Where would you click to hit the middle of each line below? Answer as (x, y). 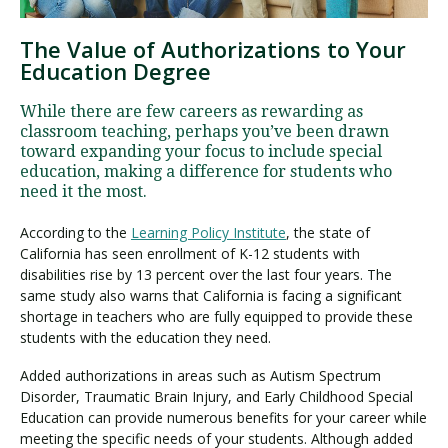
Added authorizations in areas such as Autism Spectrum (200, 376)
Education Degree (115, 70)
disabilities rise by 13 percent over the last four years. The (206, 274)
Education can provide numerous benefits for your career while (223, 418)
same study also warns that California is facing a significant (211, 295)
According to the (75, 232)
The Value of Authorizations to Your (213, 48)
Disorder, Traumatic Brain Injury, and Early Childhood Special (216, 397)
